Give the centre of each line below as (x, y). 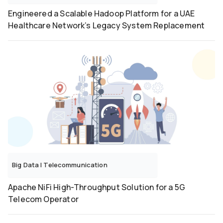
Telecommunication (75, 165)
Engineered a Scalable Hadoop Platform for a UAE (102, 14)
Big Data (26, 165)
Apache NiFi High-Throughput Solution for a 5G (97, 187)
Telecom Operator (43, 199)
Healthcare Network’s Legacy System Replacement (107, 26)
